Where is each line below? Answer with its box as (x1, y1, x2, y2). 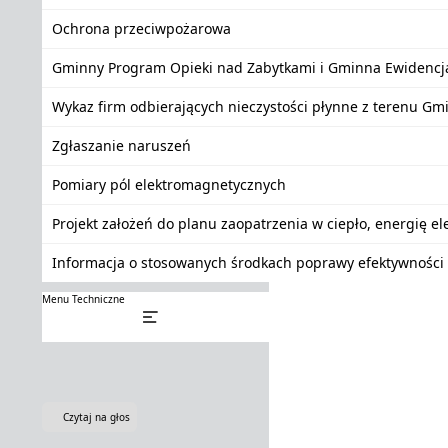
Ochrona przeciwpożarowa (52, 19, 231, 38)
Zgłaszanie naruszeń (52, 136, 191, 155)
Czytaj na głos (63, 410, 130, 424)
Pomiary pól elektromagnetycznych (52, 175, 286, 194)
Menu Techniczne (42, 292, 125, 306)
